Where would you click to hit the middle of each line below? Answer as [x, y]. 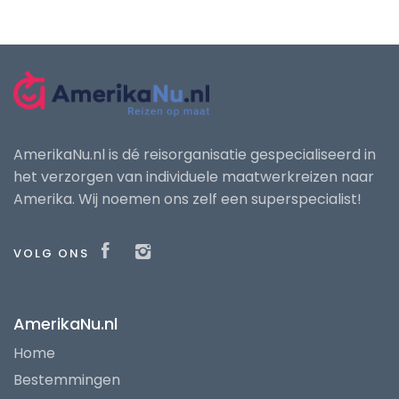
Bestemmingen [67, 380]
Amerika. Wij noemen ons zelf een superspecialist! [187, 199]
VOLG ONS [51, 254]
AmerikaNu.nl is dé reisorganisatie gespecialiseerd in [195, 155]
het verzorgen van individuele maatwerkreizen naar [194, 177]
